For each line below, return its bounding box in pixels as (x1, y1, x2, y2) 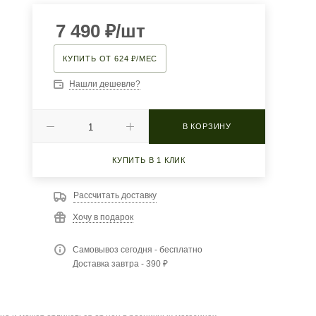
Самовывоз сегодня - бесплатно (73, 245, 202, 255)
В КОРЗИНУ (182, 122, 232, 131)
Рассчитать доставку (73, 190, 157, 201)
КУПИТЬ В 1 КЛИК (112, 156, 186, 165)
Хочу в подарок (73, 212, 133, 223)
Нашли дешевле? (69, 79, 140, 90)
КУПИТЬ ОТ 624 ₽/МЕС (63, 54, 158, 63)
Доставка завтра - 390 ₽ (73, 259, 168, 269)
